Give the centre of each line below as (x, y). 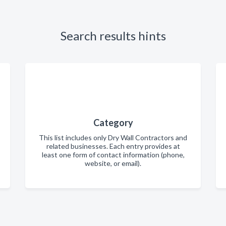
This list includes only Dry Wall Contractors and (113, 137)
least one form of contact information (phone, (113, 155)
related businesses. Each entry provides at (113, 146)
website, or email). (113, 163)
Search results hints (113, 36)
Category (113, 123)
